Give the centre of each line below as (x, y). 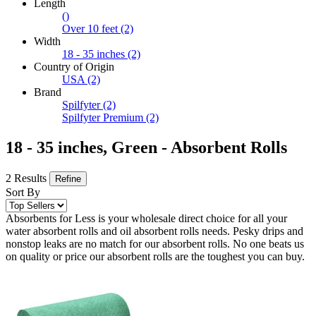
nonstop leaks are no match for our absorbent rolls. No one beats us (155, 244)
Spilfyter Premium (103, 118)
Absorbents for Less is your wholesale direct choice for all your (146, 219)
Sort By (23, 193)
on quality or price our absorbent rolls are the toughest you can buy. (155, 257)
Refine (68, 179)
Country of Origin (74, 67)
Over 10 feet (90, 29)
